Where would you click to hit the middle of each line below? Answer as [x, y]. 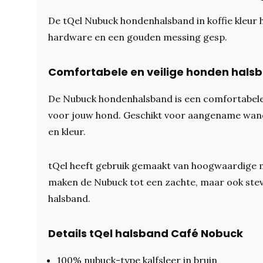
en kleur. [67, 131]
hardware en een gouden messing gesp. [138, 37]
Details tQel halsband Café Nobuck [146, 233]
